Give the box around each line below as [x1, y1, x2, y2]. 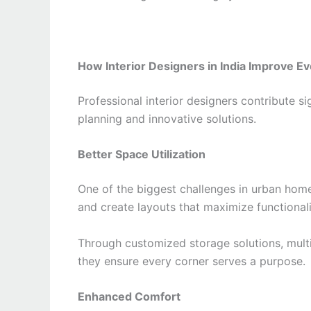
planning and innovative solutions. [78, 111, 256, 126]
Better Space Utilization [78, 147, 205, 162]
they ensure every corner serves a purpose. [78, 253, 305, 268]
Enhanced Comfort [78, 289, 180, 304]
